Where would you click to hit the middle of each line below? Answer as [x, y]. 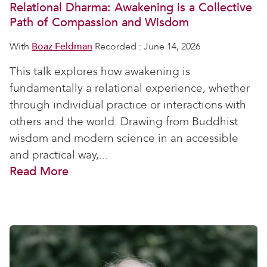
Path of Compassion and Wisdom [99, 22]
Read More [39, 171]
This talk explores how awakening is [100, 72]
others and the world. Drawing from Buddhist [124, 122]
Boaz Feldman [62, 46]
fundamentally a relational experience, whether [130, 88]
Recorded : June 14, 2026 [146, 46]
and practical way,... [59, 155]
